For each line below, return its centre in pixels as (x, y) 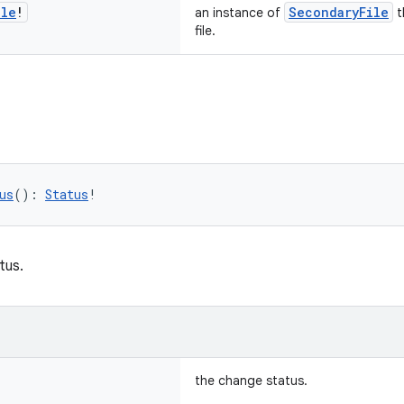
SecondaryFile (339, 12)
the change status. (251, 381)
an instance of (239, 13)
